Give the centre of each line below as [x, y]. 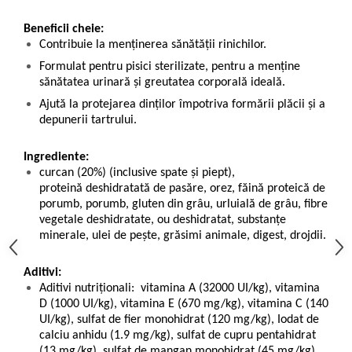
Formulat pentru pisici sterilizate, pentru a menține [170, 67]
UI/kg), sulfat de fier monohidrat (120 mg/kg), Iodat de [179, 320]
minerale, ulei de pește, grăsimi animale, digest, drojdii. [183, 236]
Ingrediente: [56, 158]
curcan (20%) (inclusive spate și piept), [137, 173]
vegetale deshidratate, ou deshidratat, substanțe [163, 220]
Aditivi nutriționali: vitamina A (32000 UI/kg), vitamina [180, 289]
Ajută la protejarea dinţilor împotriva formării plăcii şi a [182, 105]
